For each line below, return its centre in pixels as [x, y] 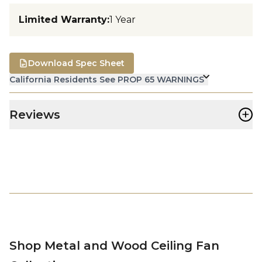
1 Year [123, 19]
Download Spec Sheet [76, 63]
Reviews [35, 114]
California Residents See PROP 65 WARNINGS [107, 79]
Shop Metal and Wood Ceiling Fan [114, 245]
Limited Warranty [63, 19]
